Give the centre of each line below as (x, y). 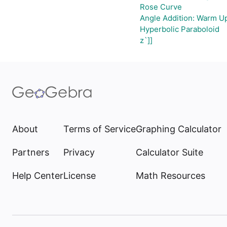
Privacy (79, 152)
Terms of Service (100, 129)
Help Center (38, 176)
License (80, 176)
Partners (31, 152)
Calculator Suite (169, 152)
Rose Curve (161, 7)
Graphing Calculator (179, 129)
